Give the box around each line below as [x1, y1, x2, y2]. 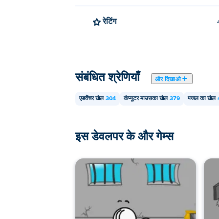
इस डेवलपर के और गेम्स [75, 129, 174, 143]
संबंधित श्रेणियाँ [75, 69, 139, 84]
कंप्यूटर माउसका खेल [124, 96, 168, 102]
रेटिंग [106, 16, 116, 25]
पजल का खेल [188, 96, 216, 102]
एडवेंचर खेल [79, 96, 104, 102]
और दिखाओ [155, 75, 181, 82]
